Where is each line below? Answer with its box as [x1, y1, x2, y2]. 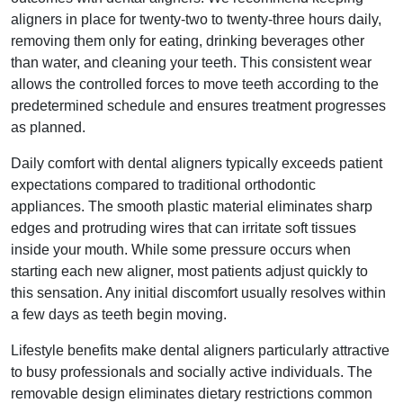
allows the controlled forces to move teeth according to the [11, 76, 379, 92]
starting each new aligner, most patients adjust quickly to [11, 264, 368, 279]
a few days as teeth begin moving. [11, 307, 227, 322]
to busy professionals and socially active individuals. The [11, 364, 372, 380]
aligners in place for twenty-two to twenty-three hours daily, [11, 12, 381, 27]
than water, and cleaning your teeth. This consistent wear [11, 55, 372, 70]
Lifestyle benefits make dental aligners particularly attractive [11, 343, 390, 358]
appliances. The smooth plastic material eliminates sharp [11, 199, 372, 214]
